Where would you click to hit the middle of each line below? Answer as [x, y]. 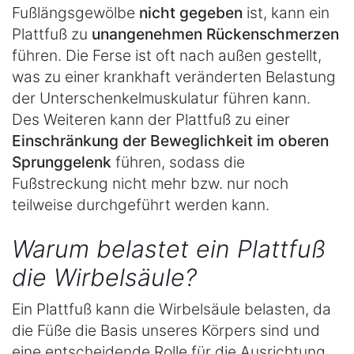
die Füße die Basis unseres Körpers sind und [166, 331]
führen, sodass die [180, 162]
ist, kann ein [288, 12]
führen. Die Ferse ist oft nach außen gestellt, [167, 55]
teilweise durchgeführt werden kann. [141, 204]
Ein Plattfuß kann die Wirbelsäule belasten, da [171, 309]
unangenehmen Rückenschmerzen [215, 34]
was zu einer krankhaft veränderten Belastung [174, 76]
